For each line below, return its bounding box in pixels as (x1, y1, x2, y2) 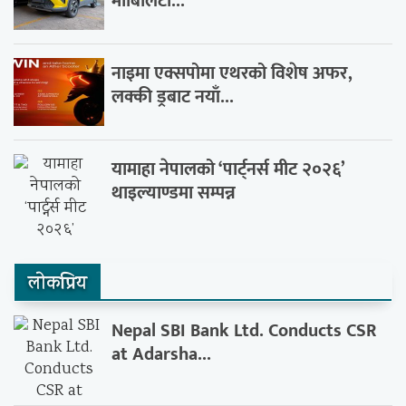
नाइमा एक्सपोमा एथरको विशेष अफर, (111, 58, 353, 90)
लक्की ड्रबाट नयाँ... (111, 82, 235, 113)
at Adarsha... (111, 339, 212, 371)
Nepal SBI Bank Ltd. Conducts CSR (111, 315, 377, 347)
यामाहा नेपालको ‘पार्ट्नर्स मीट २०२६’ (111, 154, 345, 186)
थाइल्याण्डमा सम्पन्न (111, 178, 237, 209)
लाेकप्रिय (28, 270, 87, 301)
